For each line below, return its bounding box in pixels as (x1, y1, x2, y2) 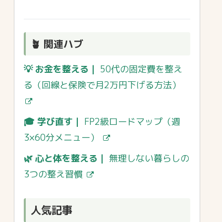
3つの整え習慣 (24, 167, 83, 180)
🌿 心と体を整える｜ (24, 152, 109, 165)
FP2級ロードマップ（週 (84, 115, 180, 128)
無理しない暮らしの (109, 152, 189, 165)
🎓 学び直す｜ (24, 115, 84, 128)
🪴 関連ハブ (31, 37, 83, 51)
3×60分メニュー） (24, 131, 99, 144)
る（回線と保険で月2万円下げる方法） (24, 78, 181, 91)
